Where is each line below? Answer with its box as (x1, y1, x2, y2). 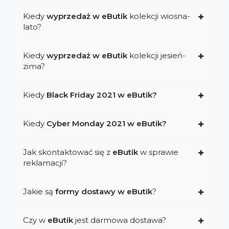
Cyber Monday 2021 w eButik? (47, 119, 167, 129)
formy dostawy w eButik (55, 187, 152, 197)
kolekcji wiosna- (127, 11, 190, 21)
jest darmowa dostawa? (73, 215, 166, 225)
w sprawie (138, 147, 178, 157)
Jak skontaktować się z (23, 147, 112, 157)
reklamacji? (23, 158, 67, 168)
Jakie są (23, 187, 55, 197)
